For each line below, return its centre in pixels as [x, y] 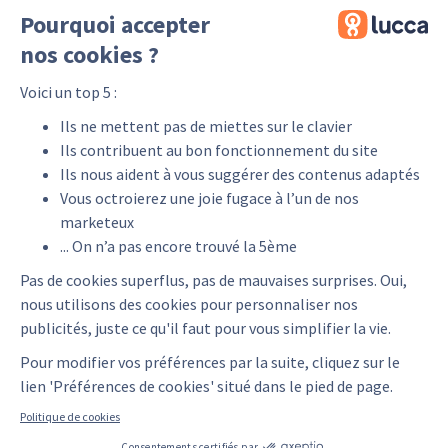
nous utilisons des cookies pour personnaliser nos [189, 303]
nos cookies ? [89, 54]
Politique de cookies [70, 416]
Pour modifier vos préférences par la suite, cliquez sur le [210, 361]
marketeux [97, 221]
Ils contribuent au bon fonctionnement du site [219, 149]
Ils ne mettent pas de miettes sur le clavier [206, 125]
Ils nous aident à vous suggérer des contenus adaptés [240, 173]
